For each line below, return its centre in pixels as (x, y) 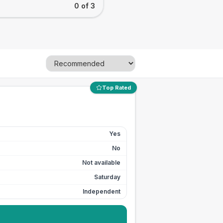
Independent (102, 191)
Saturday (107, 177)
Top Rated (116, 88)
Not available (101, 163)
